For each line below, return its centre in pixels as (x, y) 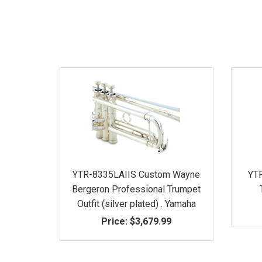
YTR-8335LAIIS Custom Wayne (137, 174)
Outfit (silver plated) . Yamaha (136, 204)
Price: (115, 221)
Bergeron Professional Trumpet (137, 189)
